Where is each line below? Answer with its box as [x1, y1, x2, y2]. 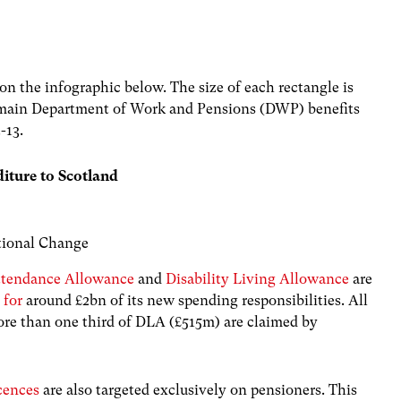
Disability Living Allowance [166, 270, 350, 288]
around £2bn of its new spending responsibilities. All [22, 292, 369, 310]
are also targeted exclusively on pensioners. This [39, 380, 358, 398]
